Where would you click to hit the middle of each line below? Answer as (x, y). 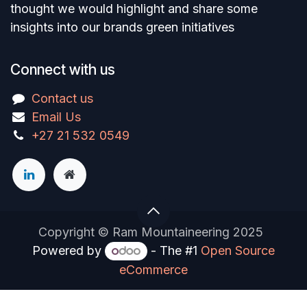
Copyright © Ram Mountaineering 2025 (151, 232)
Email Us (57, 117)
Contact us (63, 99)
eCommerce (153, 270)
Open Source (237, 251)
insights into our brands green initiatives (122, 27)
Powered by (69, 251)
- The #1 (174, 251)
